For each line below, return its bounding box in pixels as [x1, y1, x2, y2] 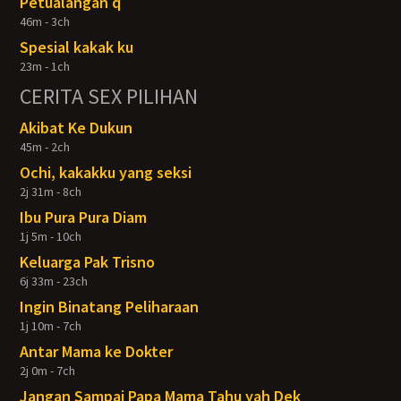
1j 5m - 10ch [20, 228, 82, 244]
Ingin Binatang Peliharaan [20, 296, 200, 317]
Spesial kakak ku [20, 37, 134, 57]
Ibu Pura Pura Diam [20, 207, 148, 227]
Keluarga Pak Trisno [20, 252, 156, 272]
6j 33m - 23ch [20, 273, 89, 289]
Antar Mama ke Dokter [20, 341, 174, 362]
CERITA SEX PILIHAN [20, 82, 199, 110]
